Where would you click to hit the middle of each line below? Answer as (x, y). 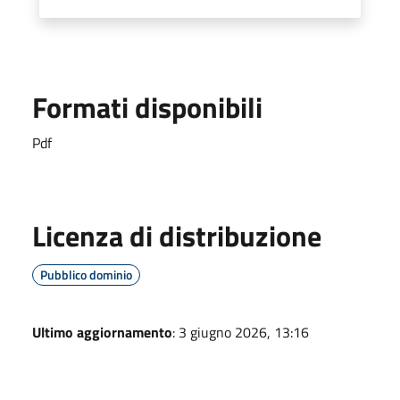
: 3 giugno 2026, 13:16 (241, 332)
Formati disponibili (147, 107)
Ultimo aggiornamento (102, 332)
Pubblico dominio (86, 274)
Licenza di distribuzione (177, 235)
